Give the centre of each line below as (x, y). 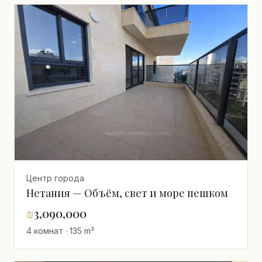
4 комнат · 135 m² (60, 230)
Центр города (55, 178)
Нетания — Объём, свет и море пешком (127, 193)
